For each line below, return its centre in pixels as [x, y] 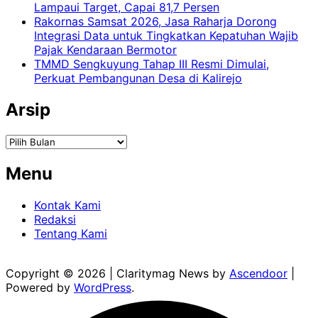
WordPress [103, 287]
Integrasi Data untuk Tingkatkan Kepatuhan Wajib [166, 35]
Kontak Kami [67, 205]
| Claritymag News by [169, 273]
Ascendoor [258, 273]
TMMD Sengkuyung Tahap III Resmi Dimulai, [152, 64]
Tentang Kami [71, 233]
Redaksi [55, 219]
